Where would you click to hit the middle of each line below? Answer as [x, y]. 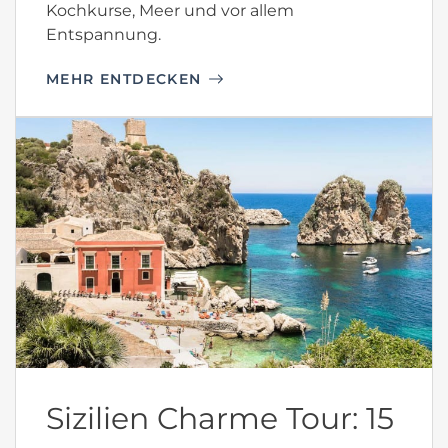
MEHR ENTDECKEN [124, 78]
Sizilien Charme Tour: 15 [220, 418]
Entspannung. [103, 34]
